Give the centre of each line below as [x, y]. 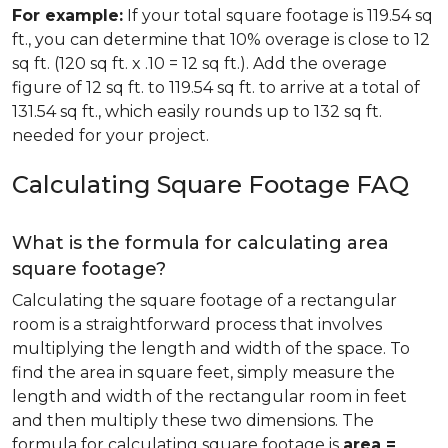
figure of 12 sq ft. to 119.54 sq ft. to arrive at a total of [216, 87]
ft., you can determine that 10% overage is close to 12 [221, 39]
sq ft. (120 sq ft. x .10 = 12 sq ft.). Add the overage [199, 63]
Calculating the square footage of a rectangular [204, 300]
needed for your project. [110, 135]
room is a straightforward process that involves [197, 324]
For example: [67, 15]
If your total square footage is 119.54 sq [278, 15]
